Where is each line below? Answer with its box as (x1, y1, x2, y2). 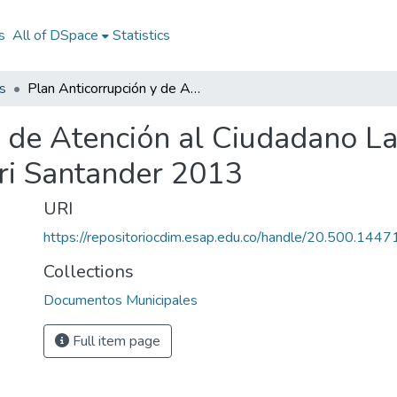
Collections (43, 260, 134, 284)
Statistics (112, 26, 170, 45)
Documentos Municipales (43, 291, 198, 310)
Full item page (69, 331, 160, 351)
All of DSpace (12, 26, 98, 45)
